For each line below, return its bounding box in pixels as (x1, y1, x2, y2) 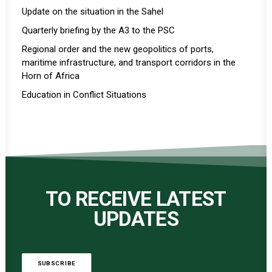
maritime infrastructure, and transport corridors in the (22, 57, 236, 68)
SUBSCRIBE (37, 260, 76, 267)
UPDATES (93, 207, 179, 231)
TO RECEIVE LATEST (46, 187, 226, 211)
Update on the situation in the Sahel (22, 6, 163, 17)
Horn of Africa (22, 70, 80, 81)
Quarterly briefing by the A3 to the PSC (22, 25, 175, 36)
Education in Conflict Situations (22, 89, 146, 100)
